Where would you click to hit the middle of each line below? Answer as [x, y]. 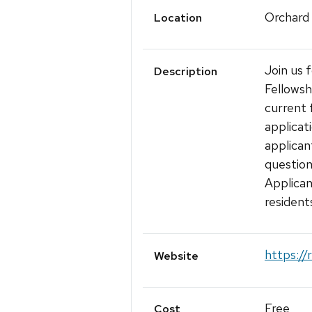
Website [176, 256]
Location [178, 18]
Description [186, 71]
